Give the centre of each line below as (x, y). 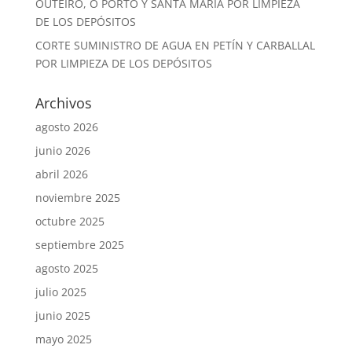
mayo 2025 (63, 339)
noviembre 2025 (77, 197)
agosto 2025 (66, 268)
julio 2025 (60, 291)
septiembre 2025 (79, 244)
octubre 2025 (70, 221)
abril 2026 (61, 174)
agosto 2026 (66, 126)
